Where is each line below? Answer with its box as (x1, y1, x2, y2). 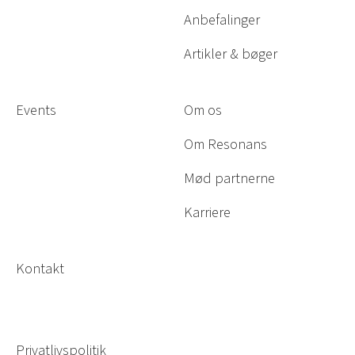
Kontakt (16, 258, 64, 280)
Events (16, 100, 56, 121)
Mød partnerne (184, 168, 275, 189)
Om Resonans (184, 134, 267, 155)
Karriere (184, 202, 231, 223)
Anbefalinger (184, 10, 260, 31)
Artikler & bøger (184, 44, 277, 65)
